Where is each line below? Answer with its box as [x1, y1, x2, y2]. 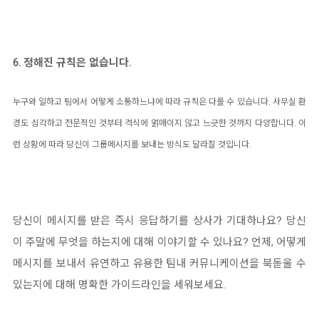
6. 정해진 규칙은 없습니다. [13, 56, 131, 70]
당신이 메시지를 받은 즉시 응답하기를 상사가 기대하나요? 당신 [13, 214, 306, 228]
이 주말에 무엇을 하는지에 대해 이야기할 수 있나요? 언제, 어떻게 [13, 236, 306, 249]
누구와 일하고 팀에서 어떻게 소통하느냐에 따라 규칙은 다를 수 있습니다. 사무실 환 [13, 97, 306, 108]
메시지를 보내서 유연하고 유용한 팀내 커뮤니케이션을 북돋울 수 [13, 257, 306, 271]
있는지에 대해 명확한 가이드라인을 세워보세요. [13, 278, 229, 292]
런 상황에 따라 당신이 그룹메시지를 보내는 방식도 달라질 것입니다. [13, 140, 253, 150]
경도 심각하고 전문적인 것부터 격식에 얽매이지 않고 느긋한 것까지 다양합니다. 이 [13, 118, 306, 129]
